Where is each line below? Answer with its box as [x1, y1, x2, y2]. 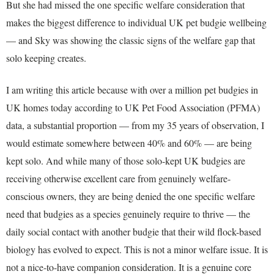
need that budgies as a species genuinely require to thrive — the [6, 207, 250, 220]
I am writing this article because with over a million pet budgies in [6, 83, 258, 96]
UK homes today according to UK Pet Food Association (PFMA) [6, 100, 260, 114]
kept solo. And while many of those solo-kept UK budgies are [6, 154, 245, 167]
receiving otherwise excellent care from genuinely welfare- [6, 171, 231, 185]
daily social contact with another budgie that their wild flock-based [6, 224, 261, 238]
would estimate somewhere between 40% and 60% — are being [6, 136, 252, 149]
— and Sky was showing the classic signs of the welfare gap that [6, 34, 255, 47]
